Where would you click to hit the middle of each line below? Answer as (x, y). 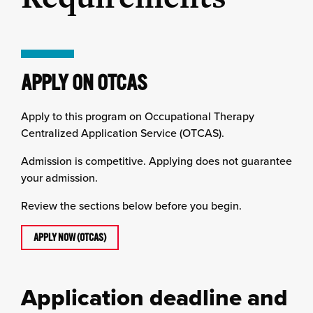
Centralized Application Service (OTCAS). (123, 133)
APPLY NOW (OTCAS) (70, 238)
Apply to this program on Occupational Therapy (138, 116)
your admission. (59, 177)
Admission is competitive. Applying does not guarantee (156, 161)
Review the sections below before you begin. (131, 205)
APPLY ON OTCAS (84, 83)
